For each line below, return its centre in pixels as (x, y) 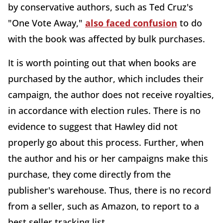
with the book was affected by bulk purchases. (107, 39)
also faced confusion (131, 23)
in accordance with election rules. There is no (104, 110)
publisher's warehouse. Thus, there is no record (110, 190)
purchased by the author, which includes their (106, 78)
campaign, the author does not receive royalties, (111, 94)
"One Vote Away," (47, 23)
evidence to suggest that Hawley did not (93, 126)
